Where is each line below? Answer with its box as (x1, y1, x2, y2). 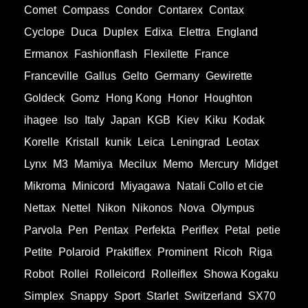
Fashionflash (74, 48, 137, 60)
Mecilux (119, 158, 157, 170)
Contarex (158, 4, 203, 16)
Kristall (65, 136, 99, 148)
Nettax (24, 202, 56, 214)
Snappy (70, 290, 108, 302)
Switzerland (184, 290, 242, 302)
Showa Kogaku (203, 268, 278, 280)
